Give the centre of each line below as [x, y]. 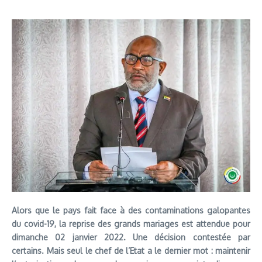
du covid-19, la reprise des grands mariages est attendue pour [131, 223]
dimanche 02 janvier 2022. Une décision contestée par [131, 237]
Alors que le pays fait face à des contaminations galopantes [131, 210]
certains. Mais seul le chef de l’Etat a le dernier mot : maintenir [131, 250]
